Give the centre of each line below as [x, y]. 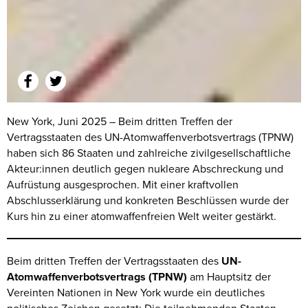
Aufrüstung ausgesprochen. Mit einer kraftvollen [123, 184]
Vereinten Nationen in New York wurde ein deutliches [136, 292]
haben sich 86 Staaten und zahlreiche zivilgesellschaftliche [149, 152]
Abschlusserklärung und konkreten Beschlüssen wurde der [148, 200]
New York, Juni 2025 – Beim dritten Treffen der [120, 121]
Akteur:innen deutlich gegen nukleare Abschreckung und [145, 168]
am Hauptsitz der [229, 276]
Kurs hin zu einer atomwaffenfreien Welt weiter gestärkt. [142, 216]
